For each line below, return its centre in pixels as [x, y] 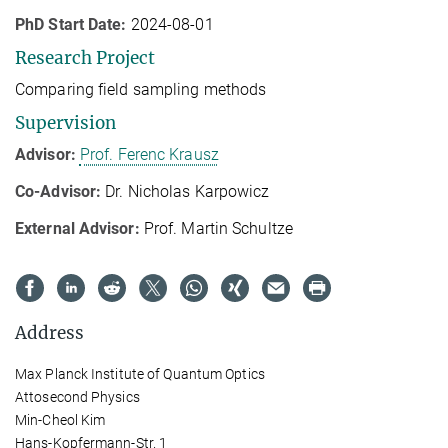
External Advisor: [79, 228]
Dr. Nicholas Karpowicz [185, 191]
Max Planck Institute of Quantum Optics [140, 374]
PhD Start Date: [71, 24]
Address [49, 333]
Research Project [85, 58]
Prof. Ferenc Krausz [149, 154]
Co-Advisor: [58, 191]
